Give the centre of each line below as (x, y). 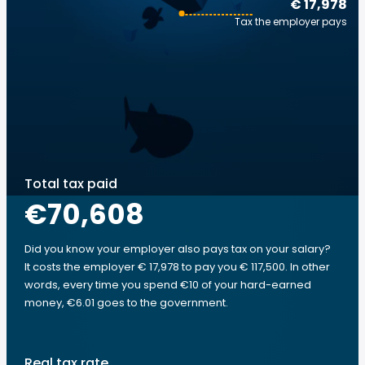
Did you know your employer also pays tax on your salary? (178, 249)
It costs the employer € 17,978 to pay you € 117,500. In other (177, 267)
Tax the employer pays (291, 22)
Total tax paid (71, 184)
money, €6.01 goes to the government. (126, 303)
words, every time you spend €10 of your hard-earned (168, 285)
